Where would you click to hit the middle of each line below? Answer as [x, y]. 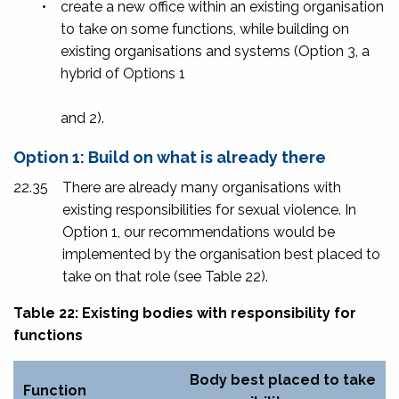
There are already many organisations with [202, 187]
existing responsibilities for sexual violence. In [209, 209]
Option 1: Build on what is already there [170, 157]
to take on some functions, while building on [205, 28]
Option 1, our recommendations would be [199, 232]
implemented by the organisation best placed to [221, 254]
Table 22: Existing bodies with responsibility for [185, 313]
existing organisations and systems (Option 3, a [215, 51]
